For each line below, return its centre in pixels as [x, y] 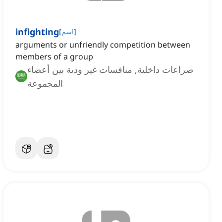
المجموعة [45, 83]
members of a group [54, 57]
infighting [37, 32]
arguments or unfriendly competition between [103, 45]
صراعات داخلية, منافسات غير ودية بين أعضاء [110, 70]
